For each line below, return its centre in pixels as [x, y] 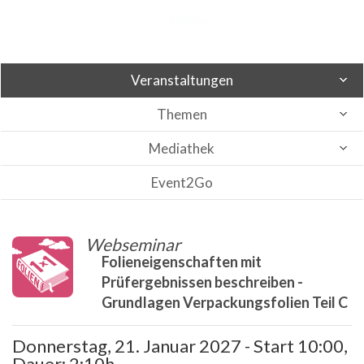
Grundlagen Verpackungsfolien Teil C [225, 302]
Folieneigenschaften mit [182, 262]
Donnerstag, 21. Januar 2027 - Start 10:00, [180, 346]
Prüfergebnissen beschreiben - [202, 282]
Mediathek [182, 148]
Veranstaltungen [182, 80]
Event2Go [182, 182]
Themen [182, 114]
